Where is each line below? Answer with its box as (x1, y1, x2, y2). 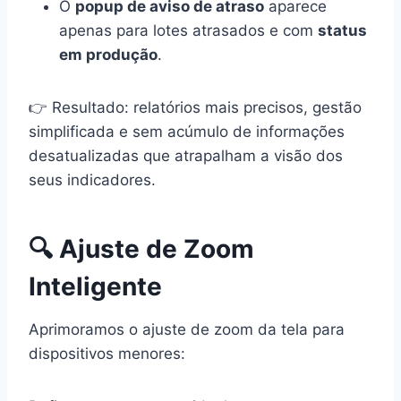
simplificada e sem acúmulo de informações (29, 123, 345, 141)
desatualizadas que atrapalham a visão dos (29, 147, 343, 166)
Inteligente (29, 271, 162, 303)
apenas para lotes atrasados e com (59, 21, 318, 40)
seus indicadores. (29, 171, 156, 190)
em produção (59, 46, 158, 64)
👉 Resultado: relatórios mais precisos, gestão (29, 98, 362, 117)
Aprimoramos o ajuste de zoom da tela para (29, 320, 345, 339)
